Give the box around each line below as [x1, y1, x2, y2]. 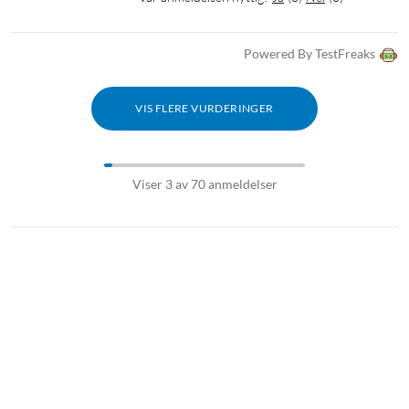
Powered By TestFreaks [244, 45, 375, 61]
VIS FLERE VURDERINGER [135, 100, 274, 115]
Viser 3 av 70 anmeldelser [131, 175, 278, 192]
